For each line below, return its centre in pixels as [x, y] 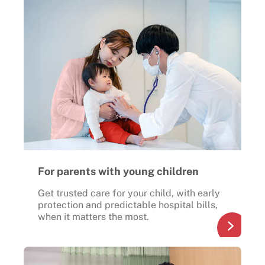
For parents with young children [118, 171]
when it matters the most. [95, 216]
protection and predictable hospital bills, [128, 205]
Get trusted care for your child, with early [129, 193]
